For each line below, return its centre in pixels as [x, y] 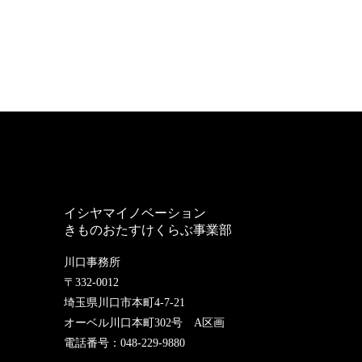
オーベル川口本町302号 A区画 [145, 322]
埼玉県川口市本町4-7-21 [125, 302]
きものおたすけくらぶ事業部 [148, 229]
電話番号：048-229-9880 [125, 343]
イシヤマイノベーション [135, 213]
